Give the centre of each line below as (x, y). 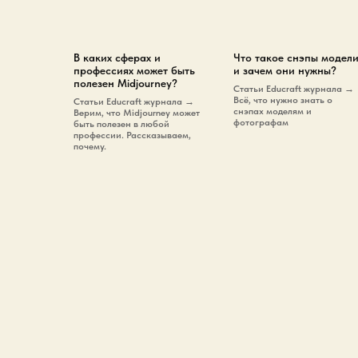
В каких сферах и (117, 58)
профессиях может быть (134, 71)
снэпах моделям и (272, 111)
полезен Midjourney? (125, 84)
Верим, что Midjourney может (137, 113)
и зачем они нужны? (285, 71)
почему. (90, 147)
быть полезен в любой (121, 124)
